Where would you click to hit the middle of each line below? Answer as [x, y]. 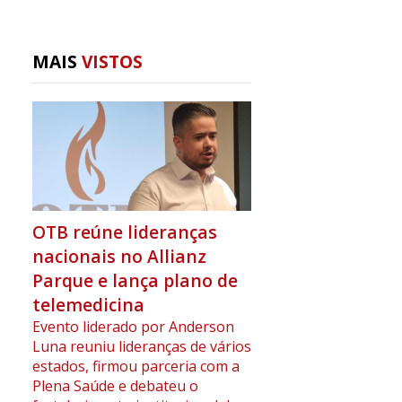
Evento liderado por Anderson [133, 327]
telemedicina [88, 305]
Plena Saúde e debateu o [115, 386]
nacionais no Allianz [119, 257]
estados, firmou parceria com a [135, 367]
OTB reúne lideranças [124, 232]
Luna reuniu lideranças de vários [141, 347]
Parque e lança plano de [135, 281]
